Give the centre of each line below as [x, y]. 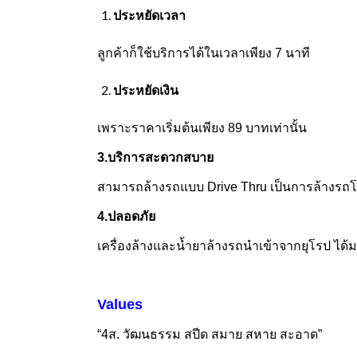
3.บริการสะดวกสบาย [155, 158]
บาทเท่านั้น [276, 128]
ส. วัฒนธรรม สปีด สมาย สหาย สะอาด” [215, 335]
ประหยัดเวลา [149, 16]
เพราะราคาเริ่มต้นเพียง [163, 128]
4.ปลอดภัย [126, 217]
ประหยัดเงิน [146, 91]
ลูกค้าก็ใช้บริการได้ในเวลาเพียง [186, 53]
